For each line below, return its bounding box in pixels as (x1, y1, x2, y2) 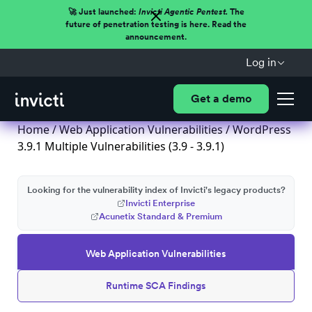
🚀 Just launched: (68, 7, 139, 17)
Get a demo (190, 92, 251, 105)
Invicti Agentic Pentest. (138, 7, 228, 17)
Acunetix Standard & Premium (98, 211, 222, 221)
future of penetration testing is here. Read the (65, 19, 247, 29)
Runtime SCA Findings (106, 280, 206, 291)
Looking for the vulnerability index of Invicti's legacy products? (26, 185, 286, 195)
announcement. (125, 32, 187, 42)
